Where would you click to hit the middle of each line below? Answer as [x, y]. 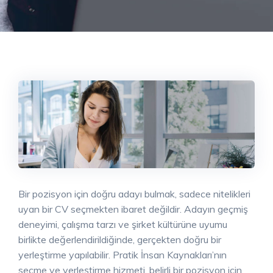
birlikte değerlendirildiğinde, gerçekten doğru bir [120, 240]
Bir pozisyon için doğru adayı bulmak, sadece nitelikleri [134, 194]
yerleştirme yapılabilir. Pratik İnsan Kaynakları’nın [122, 255]
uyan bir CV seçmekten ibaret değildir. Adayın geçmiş [133, 209]
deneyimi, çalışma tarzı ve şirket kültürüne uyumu [123, 225]
